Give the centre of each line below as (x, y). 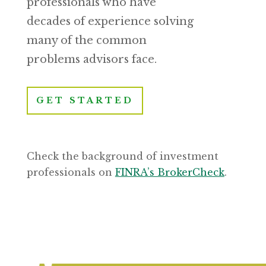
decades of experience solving (110, 22)
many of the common (86, 41)
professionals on (71, 172)
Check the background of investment (122, 156)
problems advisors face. (91, 60)
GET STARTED (85, 101)
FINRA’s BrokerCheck (170, 172)
